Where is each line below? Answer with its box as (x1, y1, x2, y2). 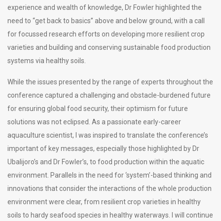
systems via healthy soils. (7, 56, 86, 65)
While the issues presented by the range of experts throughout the (7, 77, 213, 86)
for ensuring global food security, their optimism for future (7, 104, 188, 112)
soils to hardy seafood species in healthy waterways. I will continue (7, 211, 213, 219)
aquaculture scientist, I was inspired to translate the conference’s (7, 131, 208, 139)
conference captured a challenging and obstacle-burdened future (7, 91, 211, 99)
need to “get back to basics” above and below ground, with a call (7, 16, 205, 25)
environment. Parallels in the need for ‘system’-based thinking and (7, 171, 212, 179)
